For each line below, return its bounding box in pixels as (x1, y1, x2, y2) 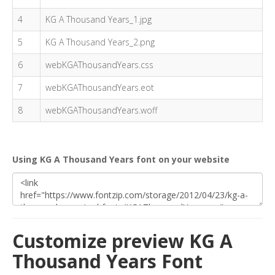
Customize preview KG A (12, 228, 233, 254)
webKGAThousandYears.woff (45, 104, 157, 116)
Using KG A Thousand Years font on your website (12, 153, 230, 165)
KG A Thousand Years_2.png (45, 36, 155, 48)
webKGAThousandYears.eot (45, 82, 154, 93)
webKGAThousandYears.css (45, 59, 153, 71)
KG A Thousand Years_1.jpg (45, 14, 152, 25)
